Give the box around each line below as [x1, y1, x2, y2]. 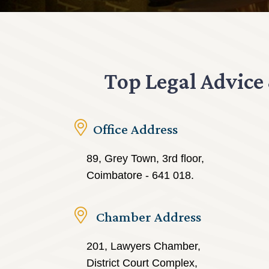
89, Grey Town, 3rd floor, [86, 153, 204, 165]
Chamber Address [93, 208, 201, 225]
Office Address [93, 121, 178, 137]
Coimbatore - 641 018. [86, 169, 194, 181]
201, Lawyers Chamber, [86, 240, 201, 252]
